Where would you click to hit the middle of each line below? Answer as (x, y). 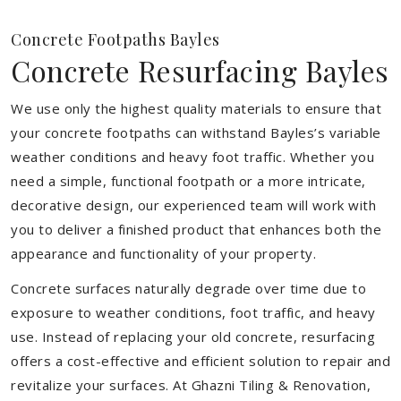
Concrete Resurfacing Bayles (200, 70)
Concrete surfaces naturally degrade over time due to (188, 288)
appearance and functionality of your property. (163, 253)
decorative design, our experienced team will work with (193, 205)
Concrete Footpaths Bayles (115, 39)
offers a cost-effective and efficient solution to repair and (200, 361)
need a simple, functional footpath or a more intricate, (188, 181)
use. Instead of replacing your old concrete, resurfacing (193, 337)
